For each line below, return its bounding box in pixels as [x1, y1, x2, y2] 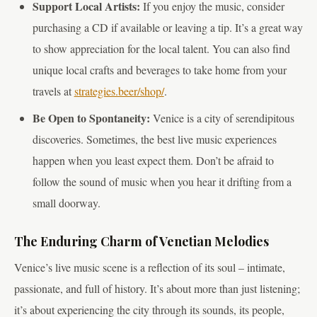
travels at [32, 83, 74, 99]
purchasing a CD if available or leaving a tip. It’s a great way [32, 20, 303, 35]
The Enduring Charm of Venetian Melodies [14, 232, 269, 250]
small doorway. [32, 195, 100, 211]
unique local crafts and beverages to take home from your [32, 62, 287, 78]
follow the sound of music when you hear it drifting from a [32, 174, 292, 190]
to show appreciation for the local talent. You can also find [32, 41, 290, 57]
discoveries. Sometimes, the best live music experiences [32, 132, 277, 147]
